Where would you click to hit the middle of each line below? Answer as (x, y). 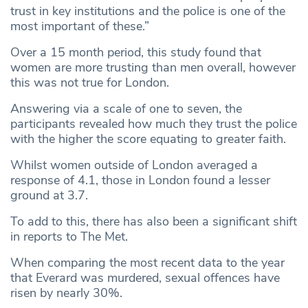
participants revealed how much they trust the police (154, 124)
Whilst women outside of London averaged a (134, 165)
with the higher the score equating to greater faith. (150, 139)
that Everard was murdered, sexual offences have (145, 278)
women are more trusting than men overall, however (153, 68)
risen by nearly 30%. (68, 293)
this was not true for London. (91, 83)
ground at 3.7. (51, 196)
